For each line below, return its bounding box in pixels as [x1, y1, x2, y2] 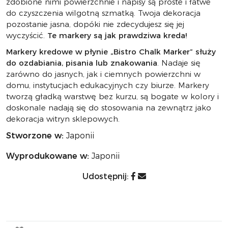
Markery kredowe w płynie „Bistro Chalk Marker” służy [6, 47, 216, 56]
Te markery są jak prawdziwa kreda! [47, 31, 187, 40]
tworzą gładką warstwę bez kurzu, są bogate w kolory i [6, 92, 219, 101]
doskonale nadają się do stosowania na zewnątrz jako [6, 103, 211, 112]
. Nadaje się [157, 58, 201, 68]
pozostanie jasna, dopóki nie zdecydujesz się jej [6, 19, 184, 29]
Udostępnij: [82, 172, 131, 181]
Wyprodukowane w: [6, 151, 89, 161]
